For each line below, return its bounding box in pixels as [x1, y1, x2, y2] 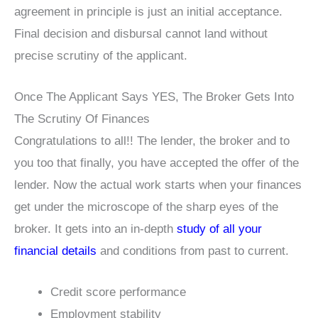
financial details [14, 244, 97, 258]
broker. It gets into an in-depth [14, 222, 177, 236]
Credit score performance [50, 285, 186, 300]
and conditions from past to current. [97, 244, 296, 258]
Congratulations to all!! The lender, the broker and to [14, 134, 290, 148]
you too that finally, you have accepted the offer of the [14, 156, 299, 170]
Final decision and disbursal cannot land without [14, 26, 268, 40]
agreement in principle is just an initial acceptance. [14, 4, 283, 18]
